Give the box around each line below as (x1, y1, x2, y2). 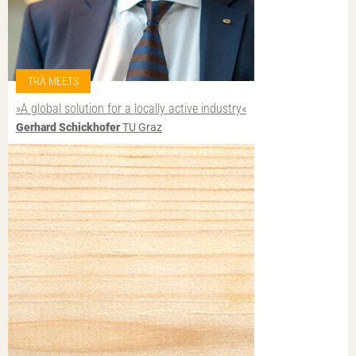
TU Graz (120, 120, 162, 133)
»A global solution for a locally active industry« (16, 100, 246, 116)
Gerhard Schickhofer (16, 120, 120, 133)
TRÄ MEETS (28, 74, 79, 87)
